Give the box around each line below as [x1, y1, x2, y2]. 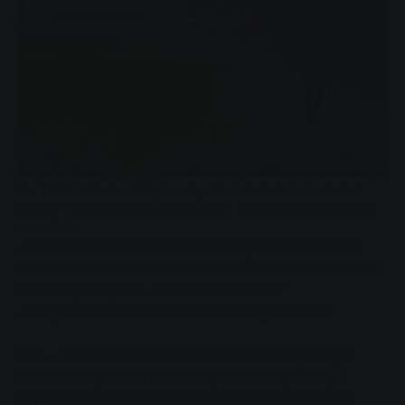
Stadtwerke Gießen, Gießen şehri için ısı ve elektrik [18, 237, 358, 256]
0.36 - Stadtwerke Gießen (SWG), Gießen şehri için [18, 345, 354, 364]
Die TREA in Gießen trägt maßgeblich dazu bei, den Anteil [18, 182, 359, 198]
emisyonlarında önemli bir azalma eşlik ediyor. [18, 302, 333, 321]
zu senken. [18, 218, 80, 234]
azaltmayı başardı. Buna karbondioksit [18, 280, 283, 299]
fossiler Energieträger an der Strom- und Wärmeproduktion [18, 200, 373, 216]
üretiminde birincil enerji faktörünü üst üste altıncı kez [18, 259, 378, 278]
